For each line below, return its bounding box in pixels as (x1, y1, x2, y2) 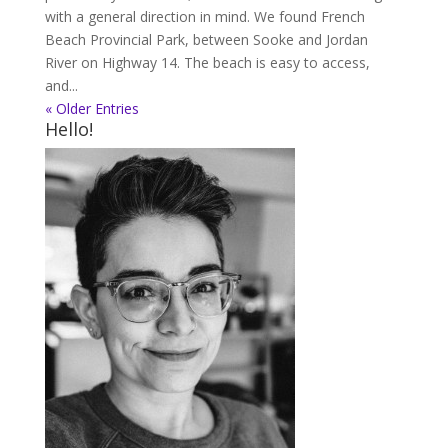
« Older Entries (44, 99, 139, 119)
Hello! (44, 117, 93, 142)
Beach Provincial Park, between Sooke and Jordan (44, 30, 368, 50)
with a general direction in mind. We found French (44, 7, 365, 27)
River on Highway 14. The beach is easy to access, (44, 53, 370, 73)
